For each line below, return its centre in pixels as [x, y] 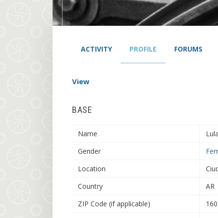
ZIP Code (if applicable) [114, 204]
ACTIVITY [96, 49]
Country [90, 186]
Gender [89, 151]
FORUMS [188, 49]
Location [92, 169]
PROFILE [143, 49]
